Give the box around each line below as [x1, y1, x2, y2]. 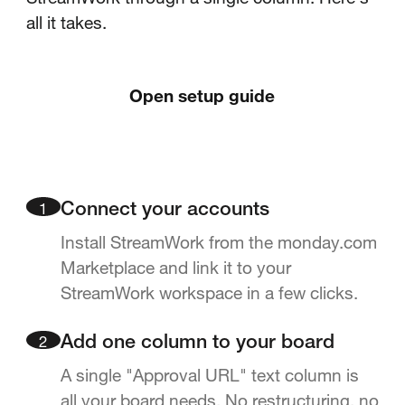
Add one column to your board [60, 334, 334, 353]
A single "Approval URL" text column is [60, 364, 359, 386]
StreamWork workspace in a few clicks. [60, 282, 358, 304]
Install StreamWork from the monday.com [60, 231, 377, 253]
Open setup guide [129, 85, 276, 107]
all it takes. [25, 11, 107, 33]
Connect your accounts [60, 201, 269, 221]
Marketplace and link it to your [60, 257, 291, 278]
